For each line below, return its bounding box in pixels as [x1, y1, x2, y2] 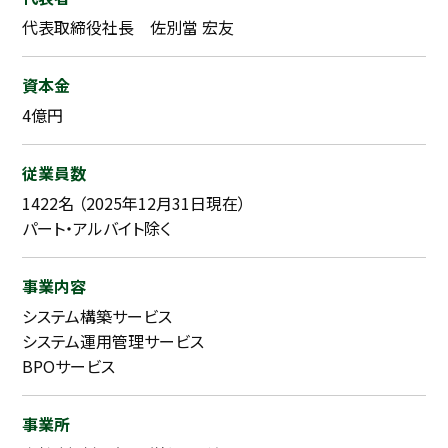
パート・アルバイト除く [22, 216, 172, 241]
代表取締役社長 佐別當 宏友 [22, 15, 235, 40]
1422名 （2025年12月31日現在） [22, 191, 247, 216]
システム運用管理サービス [22, 329, 205, 354]
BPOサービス [22, 354, 116, 379]
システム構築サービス [22, 304, 173, 329]
